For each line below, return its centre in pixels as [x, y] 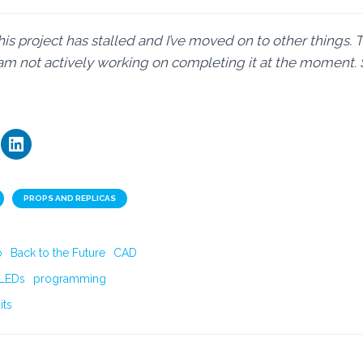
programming [70, 279]
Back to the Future [58, 253]
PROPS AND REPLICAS [70, 198]
